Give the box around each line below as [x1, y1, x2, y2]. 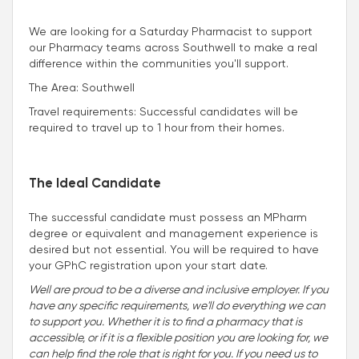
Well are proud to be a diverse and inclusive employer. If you [29, 282, 329, 296]
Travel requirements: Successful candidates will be [29, 104, 298, 118]
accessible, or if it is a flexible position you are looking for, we [29, 330, 328, 344]
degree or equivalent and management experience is [29, 226, 318, 240]
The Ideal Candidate [29, 176, 161, 191]
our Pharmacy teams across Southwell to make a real [29, 40, 317, 54]
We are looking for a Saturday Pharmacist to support [29, 24, 313, 38]
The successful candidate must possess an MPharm [29, 210, 307, 224]
